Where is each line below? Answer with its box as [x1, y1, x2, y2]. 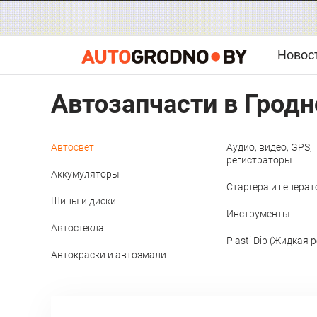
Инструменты [226, 208, 290, 220]
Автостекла [51, 222, 104, 234]
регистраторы [226, 154, 292, 166]
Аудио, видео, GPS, [226, 142, 312, 154]
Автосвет [51, 142, 94, 154]
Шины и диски [51, 195, 116, 207]
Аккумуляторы [51, 168, 120, 180]
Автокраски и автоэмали [51, 249, 166, 261]
